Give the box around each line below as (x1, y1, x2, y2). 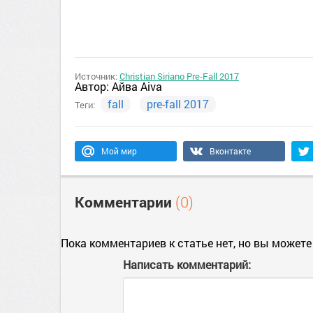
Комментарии (75, 192, 175, 212)
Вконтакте (210, 145, 251, 156)
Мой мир (101, 145, 137, 156)
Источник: (75, 70, 119, 82)
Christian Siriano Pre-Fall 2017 (119, 70, 239, 82)
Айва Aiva (112, 79, 162, 94)
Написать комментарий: (123, 257, 251, 272)
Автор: (75, 79, 112, 94)
